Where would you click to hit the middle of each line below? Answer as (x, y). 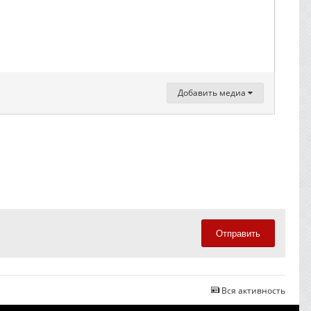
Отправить (238, 233)
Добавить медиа (213, 93)
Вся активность (253, 291)
